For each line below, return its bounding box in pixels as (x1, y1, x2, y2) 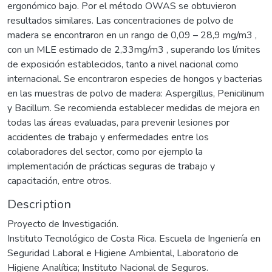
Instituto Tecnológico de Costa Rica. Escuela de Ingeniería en (7, 231, 260, 245)
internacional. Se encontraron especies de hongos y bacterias (7, 72, 262, 86)
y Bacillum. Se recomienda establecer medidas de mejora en (7, 101, 260, 115)
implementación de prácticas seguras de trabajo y (7, 159, 215, 173)
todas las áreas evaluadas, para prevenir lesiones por (7, 115, 229, 129)
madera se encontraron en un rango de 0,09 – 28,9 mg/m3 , (7, 28, 257, 42)
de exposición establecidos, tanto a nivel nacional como (7, 57, 239, 71)
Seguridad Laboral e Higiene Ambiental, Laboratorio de (7, 246, 239, 260)
